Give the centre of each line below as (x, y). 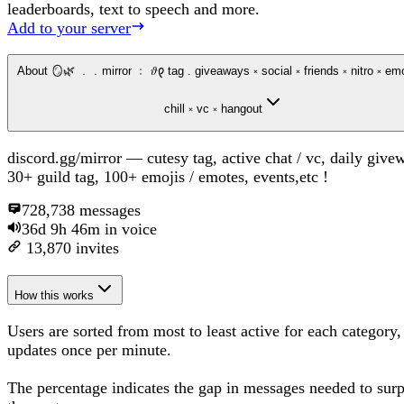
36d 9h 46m (61, 230)
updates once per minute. (89, 349)
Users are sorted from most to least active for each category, (204, 331)
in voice (129, 230)
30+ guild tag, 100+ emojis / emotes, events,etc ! (168, 177)
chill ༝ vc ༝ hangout (213, 109)
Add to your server (69, 28)
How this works (54, 295)
